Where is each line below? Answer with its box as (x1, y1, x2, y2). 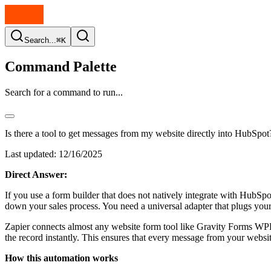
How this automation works (5, 252, 118, 263)
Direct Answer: (5, 169, 67, 180)
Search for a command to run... (5, 87, 123, 97)
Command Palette (5, 58, 117, 74)
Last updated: (5, 148, 56, 159)
